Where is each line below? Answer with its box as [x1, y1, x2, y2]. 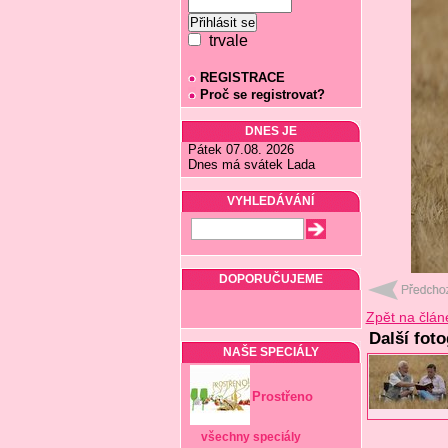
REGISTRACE [199, 70, 285, 85]
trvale [200, 32, 248, 49]
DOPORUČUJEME [218, 272, 323, 286]
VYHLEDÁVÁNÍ [227, 194, 314, 208]
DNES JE [244, 124, 297, 138]
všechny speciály [201, 430, 301, 444]
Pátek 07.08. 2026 [187, 142, 294, 157]
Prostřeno [251, 389, 313, 404]
